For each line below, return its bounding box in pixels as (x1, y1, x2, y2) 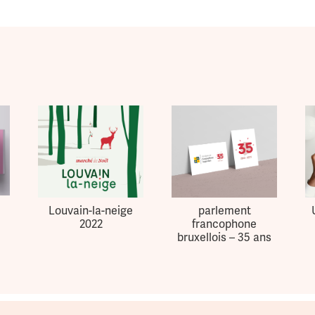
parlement (198, 203, 251, 218)
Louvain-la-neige (49, 203, 133, 218)
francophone (192, 217, 257, 231)
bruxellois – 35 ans (177, 230, 271, 245)
